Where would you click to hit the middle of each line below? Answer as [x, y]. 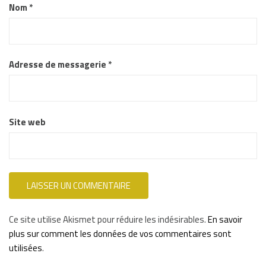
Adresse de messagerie [58, 65]
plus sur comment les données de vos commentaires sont [120, 233]
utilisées [26, 248]
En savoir [225, 219]
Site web [27, 122]
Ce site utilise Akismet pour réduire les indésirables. [108, 219]
